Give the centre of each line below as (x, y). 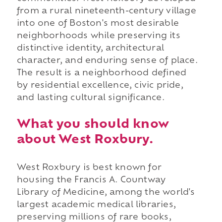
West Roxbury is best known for (89, 168)
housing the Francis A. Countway (91, 180)
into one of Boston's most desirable (98, 24)
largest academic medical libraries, (96, 205)
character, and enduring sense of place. (107, 61)
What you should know (93, 125)
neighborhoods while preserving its (98, 36)
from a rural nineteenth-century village (106, 11)
